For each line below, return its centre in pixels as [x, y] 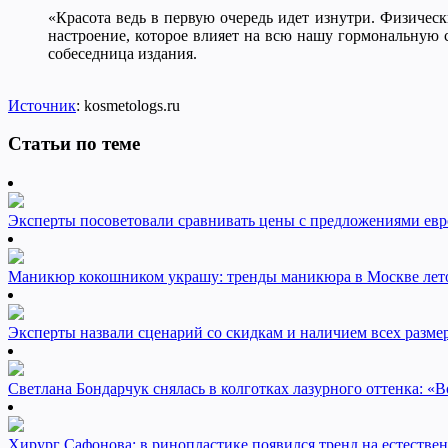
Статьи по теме [74, 144]
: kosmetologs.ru [128, 105]
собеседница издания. [122, 53]
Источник [42, 105]
